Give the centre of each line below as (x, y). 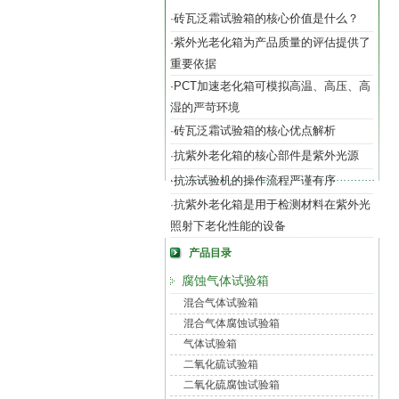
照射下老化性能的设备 (228, 226)
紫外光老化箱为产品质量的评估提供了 (272, 42)
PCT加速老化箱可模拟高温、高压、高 (272, 86)
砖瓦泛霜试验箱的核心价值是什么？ (266, 18)
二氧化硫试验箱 (221, 364)
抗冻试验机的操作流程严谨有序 (255, 180)
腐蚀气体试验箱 (225, 281)
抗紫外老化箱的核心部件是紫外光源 (266, 155)
